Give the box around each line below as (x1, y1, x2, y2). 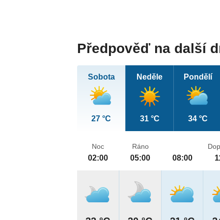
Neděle (137, 73, 163, 82)
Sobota (87, 73, 115, 82)
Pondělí (183, 73, 212, 82)
